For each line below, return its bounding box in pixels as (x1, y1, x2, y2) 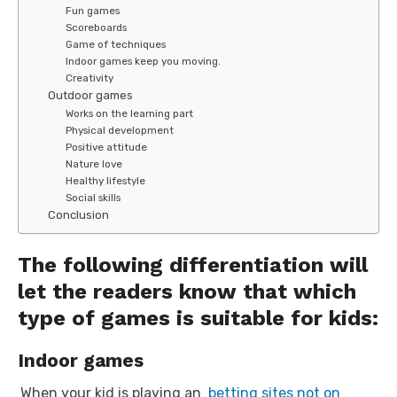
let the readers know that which (18, 278, 356, 304)
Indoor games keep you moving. (66, 54, 222, 67)
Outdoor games (47, 88, 133, 102)
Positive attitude (66, 140, 148, 153)
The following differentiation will (18, 252, 368, 277)
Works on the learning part (66, 106, 194, 120)
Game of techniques (66, 37, 167, 51)
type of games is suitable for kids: (18, 305, 378, 331)
